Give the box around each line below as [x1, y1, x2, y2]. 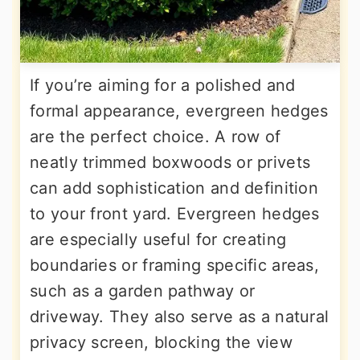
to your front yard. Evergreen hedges [30, 204, 320, 223]
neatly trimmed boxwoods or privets [30, 153, 311, 172]
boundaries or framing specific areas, [30, 256, 320, 275]
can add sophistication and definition [30, 178, 319, 198]
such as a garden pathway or [30, 281, 256, 301]
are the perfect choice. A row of [30, 127, 281, 146]
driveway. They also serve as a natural [30, 307, 329, 326]
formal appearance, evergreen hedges [30, 101, 329, 121]
